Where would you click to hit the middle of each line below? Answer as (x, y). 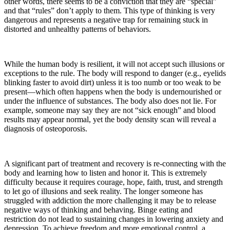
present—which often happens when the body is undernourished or (113, 92)
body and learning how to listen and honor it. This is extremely (106, 173)
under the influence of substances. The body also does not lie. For (110, 101)
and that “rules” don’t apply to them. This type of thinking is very (110, 11)
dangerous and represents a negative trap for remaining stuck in (106, 20)
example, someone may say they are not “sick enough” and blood (110, 110)
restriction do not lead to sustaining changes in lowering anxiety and (114, 219)
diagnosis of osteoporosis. (46, 129)
